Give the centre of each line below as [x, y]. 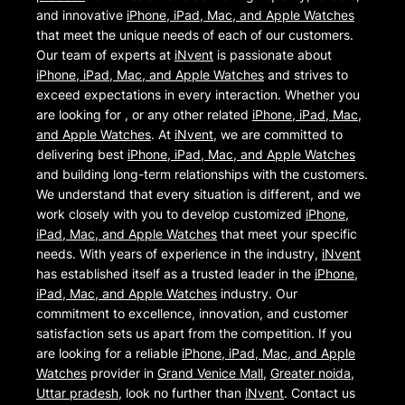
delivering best [82, 155]
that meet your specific [287, 234]
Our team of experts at [105, 55]
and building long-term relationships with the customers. [202, 174]
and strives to [306, 75]
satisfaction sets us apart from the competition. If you [194, 334]
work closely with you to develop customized [171, 214]
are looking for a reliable [109, 353]
